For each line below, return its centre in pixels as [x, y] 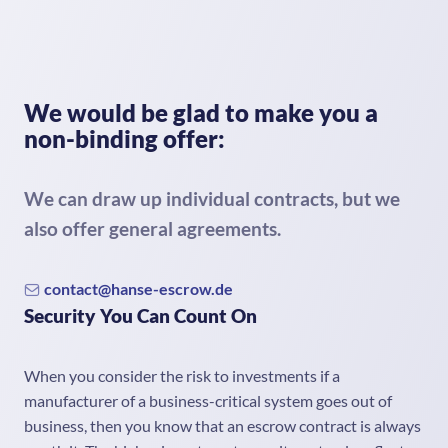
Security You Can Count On [140, 315]
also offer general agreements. [152, 228]
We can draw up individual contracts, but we [212, 198]
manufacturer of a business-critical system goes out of [208, 400]
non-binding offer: [124, 138]
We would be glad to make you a [201, 112]
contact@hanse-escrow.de [138, 288]
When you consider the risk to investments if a [182, 375]
